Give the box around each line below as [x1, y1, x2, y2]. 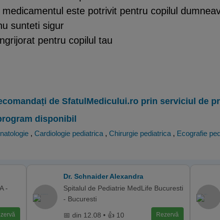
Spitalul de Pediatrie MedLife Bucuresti [63, 184, 184, 192]
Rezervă [156, 211, 179, 218]
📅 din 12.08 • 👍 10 [63, 211, 125, 219]
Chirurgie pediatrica [109, 129, 171, 137]
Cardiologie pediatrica [34, 129, 103, 137]
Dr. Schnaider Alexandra [63, 172, 144, 180]
